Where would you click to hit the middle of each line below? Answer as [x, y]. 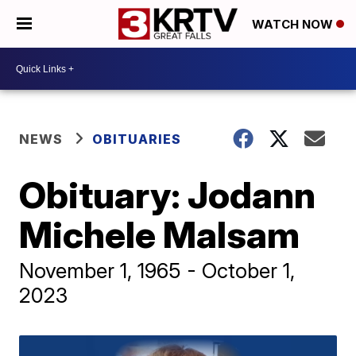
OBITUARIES [137, 139]
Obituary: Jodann [168, 195]
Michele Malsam [160, 234]
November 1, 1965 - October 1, [157, 271]
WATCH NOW [294, 25]
